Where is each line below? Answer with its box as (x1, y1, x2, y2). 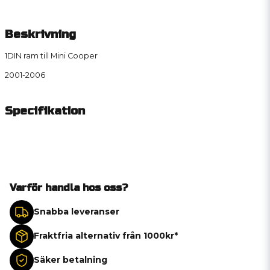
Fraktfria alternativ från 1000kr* (34, 230, 178, 242)
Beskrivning (5, 27, 76, 41)
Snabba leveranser (34, 206, 119, 218)
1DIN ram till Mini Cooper (5, 51, 98, 60)
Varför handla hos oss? (10, 181, 128, 193)
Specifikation (5, 103, 85, 118)
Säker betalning (34, 254, 107, 266)
